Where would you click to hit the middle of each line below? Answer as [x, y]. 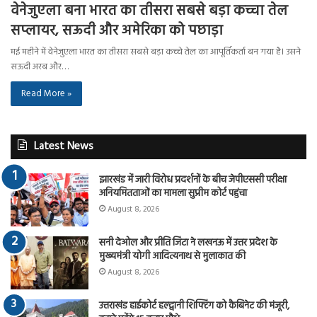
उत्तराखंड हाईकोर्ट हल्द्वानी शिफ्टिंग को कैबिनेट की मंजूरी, [194, 306]
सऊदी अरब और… [40, 67]
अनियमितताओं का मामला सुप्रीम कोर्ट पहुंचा [173, 193]
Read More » [46, 93]
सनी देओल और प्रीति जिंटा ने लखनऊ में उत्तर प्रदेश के [188, 243]
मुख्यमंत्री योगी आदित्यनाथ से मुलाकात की [172, 256]
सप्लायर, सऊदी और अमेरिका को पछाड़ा [117, 31]
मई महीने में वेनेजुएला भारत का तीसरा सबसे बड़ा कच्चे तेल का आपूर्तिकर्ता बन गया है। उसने [156, 52]
